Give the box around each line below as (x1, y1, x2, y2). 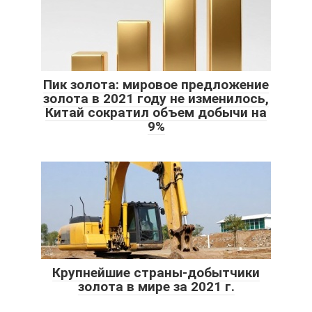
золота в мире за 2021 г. (77, 278, 235, 295)
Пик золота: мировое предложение (43, 76, 269, 93)
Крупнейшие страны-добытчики (52, 264, 260, 281)
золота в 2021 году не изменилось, (43, 90, 269, 107)
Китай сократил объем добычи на (45, 104, 267, 120)
